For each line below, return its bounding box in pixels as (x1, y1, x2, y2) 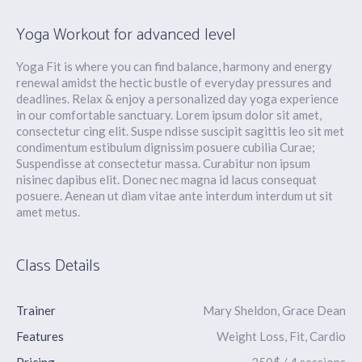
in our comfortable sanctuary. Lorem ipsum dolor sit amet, (16, 107, 322, 122)
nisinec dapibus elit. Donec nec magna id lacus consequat (16, 172, 317, 187)
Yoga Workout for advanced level (16, 22, 236, 48)
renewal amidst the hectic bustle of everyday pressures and (16, 75, 331, 90)
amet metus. (16, 204, 80, 219)
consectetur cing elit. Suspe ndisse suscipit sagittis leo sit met (16, 124, 344, 138)
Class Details (16, 253, 100, 280)
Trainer (16, 303, 56, 318)
